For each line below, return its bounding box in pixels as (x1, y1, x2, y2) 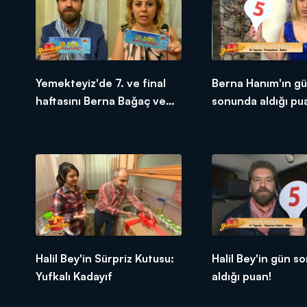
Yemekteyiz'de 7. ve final (36, 75, 166, 90)
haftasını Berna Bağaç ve (36, 93, 166, 108)
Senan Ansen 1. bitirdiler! (36, 111, 167, 125)
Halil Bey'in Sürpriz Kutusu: (36, 251, 174, 265)
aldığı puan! (211, 269, 271, 283)
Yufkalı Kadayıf (36, 269, 112, 283)
